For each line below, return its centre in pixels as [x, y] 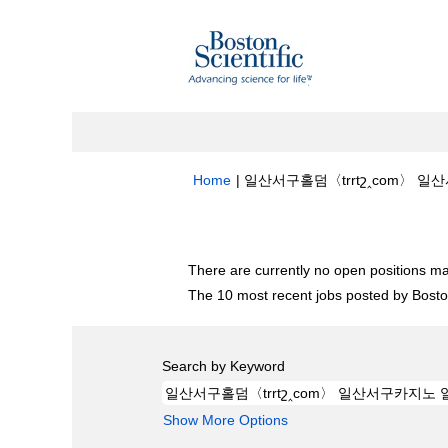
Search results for [247, 228]
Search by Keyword [223, 366]
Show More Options [225, 420]
